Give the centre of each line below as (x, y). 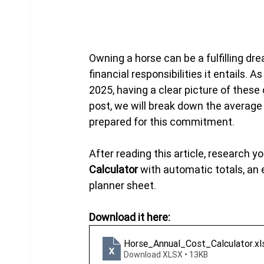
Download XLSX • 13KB (166, 254)
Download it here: (130, 217)
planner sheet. (123, 185)
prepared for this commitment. (163, 121)
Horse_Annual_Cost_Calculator (189, 243)
